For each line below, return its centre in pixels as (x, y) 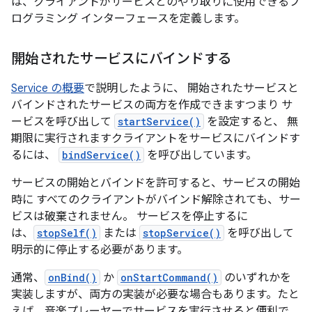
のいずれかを (256, 278)
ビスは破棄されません (67, 217)
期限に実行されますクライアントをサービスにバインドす (156, 139)
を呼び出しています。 (201, 155)
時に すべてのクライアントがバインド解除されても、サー (156, 200)
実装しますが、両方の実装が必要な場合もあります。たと (155, 295)
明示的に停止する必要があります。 (100, 250)
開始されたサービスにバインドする (121, 59)
